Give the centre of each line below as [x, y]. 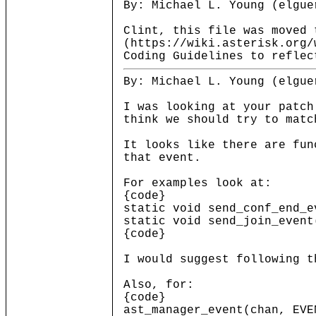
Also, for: [159, 285]
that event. [162, 158]
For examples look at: [197, 183]
